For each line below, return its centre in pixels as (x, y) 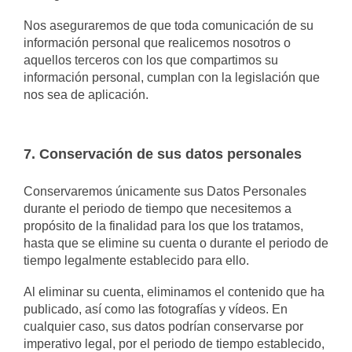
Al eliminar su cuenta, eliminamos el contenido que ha (174, 292)
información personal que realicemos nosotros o (157, 43)
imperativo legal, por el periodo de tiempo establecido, (174, 344)
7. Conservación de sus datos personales (163, 154)
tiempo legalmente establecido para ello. (136, 260)
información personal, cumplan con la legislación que (172, 77)
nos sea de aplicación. (86, 95)
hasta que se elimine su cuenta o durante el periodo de (176, 243)
